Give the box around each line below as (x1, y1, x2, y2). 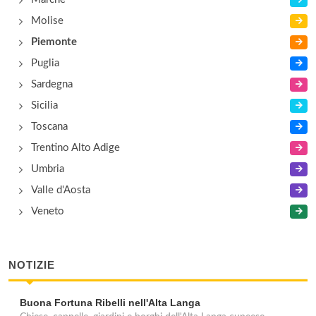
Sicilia (31, 100, 58, 111)
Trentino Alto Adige (31, 142, 120, 153)
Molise (31, 16, 63, 26)
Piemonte (31, 37, 77, 47)
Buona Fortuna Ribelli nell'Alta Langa (20, 297, 200, 308)
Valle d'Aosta (31, 185, 90, 195)
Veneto (31, 206, 64, 217)
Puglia (31, 58, 59, 68)
